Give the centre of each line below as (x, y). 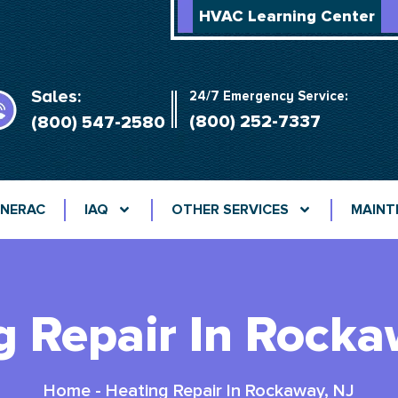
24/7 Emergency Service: (269, 96)
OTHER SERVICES (230, 210)
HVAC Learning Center (287, 16)
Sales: (56, 97)
